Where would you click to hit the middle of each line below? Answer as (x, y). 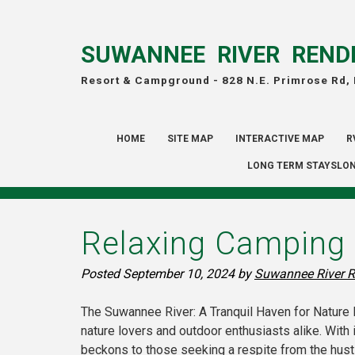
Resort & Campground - (151, 80)
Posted (102, 274)
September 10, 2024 (179, 274)
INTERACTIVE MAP (279, 139)
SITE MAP (190, 139)
